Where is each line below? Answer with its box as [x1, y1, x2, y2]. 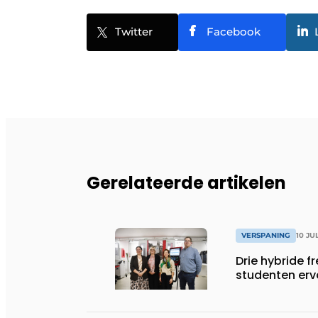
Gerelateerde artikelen [87, 170, 286, 194]
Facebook [207, 25, 261, 38]
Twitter [115, 25, 153, 38]
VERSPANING [241, 231, 290, 241]
